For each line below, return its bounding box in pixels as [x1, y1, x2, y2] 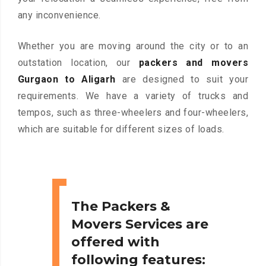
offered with [71, 234, 160, 251]
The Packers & [71, 198, 170, 215]
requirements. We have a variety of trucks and [17, 90, 249, 102]
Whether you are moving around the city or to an [17, 40, 249, 52]
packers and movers [138, 57, 249, 69]
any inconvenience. [17, 9, 101, 21]
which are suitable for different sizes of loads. [17, 123, 224, 135]
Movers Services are [71, 216, 208, 233]
